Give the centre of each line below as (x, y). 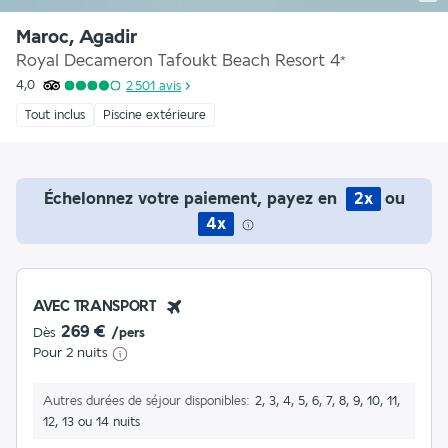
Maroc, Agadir (76, 37)
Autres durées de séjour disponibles (144, 401)
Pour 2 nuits (70, 353)
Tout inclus (55, 115)
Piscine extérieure (154, 115)
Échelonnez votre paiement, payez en (192, 198)
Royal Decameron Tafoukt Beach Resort (170, 60)
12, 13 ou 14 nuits (91, 422)
